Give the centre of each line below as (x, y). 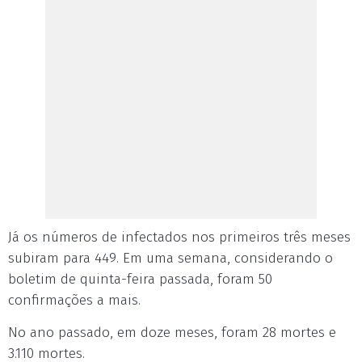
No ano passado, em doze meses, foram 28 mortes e (172, 333)
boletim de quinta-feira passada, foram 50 (140, 279)
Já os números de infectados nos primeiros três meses (179, 237)
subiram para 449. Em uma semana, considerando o (170, 258)
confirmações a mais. (74, 300)
